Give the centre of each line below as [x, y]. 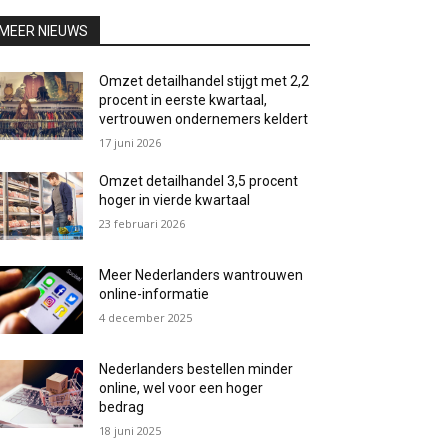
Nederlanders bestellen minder [196, 369]
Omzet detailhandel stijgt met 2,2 [204, 80]
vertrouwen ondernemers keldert [204, 118]
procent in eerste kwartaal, [183, 99]
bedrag [122, 407]
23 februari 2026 [142, 223]
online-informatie [154, 293]
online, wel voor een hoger [181, 388]
